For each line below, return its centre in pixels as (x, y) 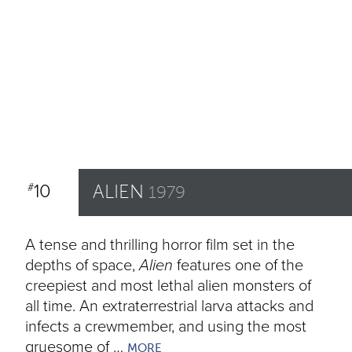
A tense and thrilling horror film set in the (160, 245)
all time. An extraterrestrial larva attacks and (169, 306)
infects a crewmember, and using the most (166, 327)
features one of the (238, 266)
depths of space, (82, 266)
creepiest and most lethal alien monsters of (168, 286)
